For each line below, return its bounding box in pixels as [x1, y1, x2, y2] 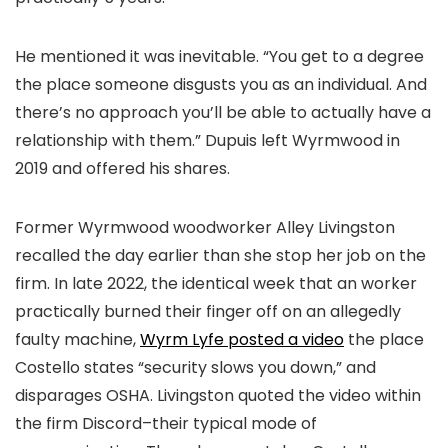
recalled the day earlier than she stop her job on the [15, 244, 426, 267]
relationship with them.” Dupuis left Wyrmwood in [15, 129, 400, 152]
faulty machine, [15, 328, 140, 351]
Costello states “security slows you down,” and [15, 356, 376, 379]
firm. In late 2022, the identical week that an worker [15, 272, 417, 295]
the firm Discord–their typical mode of [15, 412, 317, 435]
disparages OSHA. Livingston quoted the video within [15, 384, 421, 407]
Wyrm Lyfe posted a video [140, 328, 344, 351]
